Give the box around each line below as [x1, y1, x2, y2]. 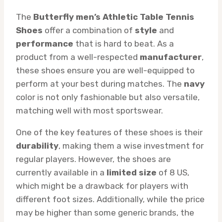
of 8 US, [157, 167, 189, 178]
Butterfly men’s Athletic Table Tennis [33, 12, 194, 22]
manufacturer [140, 52, 202, 62]
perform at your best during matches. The [16, 79, 184, 89]
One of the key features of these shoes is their [16, 127, 203, 138]
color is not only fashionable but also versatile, [16, 92, 200, 103]
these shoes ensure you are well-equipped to [16, 65, 195, 76]
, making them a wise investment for [58, 141, 204, 151]
